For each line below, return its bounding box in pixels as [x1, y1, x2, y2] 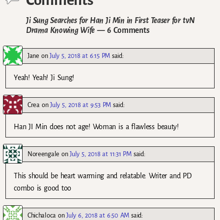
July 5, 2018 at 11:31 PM [70, 150, 132, 158]
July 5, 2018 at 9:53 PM [50, 101, 111, 109]
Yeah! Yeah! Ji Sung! [14, 74, 75, 82]
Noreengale [27, 150, 59, 158]
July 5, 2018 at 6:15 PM [50, 52, 110, 60]
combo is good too [14, 184, 72, 192]
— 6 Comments [95, 26, 150, 35]
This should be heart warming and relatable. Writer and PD [14, 172, 192, 180]
